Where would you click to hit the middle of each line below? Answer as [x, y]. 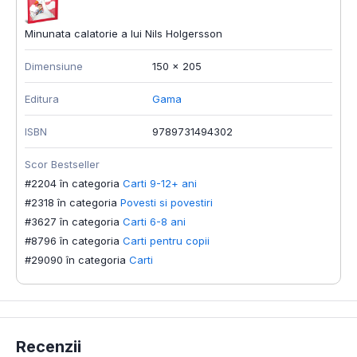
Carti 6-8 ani [154, 221]
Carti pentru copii [166, 240]
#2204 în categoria [72, 183]
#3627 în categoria [72, 221]
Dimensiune [54, 66]
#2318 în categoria [71, 202]
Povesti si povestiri [167, 202]
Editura [42, 98]
